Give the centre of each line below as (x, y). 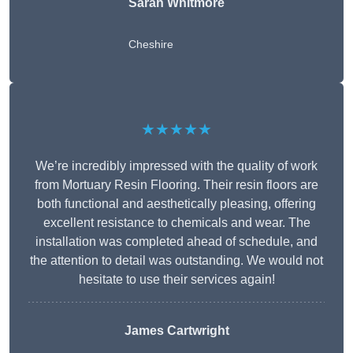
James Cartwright (176, 331)
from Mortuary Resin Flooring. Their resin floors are (176, 185)
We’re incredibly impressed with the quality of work (176, 166)
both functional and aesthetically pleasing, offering (176, 204)
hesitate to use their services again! (176, 280)
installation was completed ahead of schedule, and (176, 242)
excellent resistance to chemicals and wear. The (176, 223)
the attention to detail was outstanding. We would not (176, 261)
